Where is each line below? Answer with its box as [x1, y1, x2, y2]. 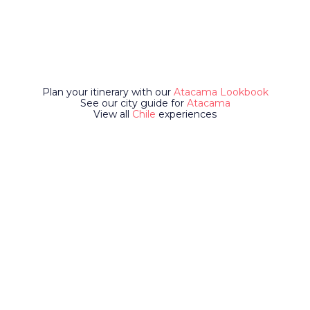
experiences [156, 108, 217, 120]
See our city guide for [80, 97, 184, 109]
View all [93, 108, 129, 120]
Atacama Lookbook [173, 86, 268, 98]
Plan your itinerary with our [42, 86, 171, 98]
